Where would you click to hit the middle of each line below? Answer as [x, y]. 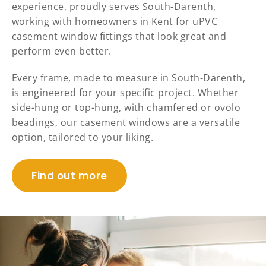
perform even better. [62, 51]
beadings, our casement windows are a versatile [126, 123]
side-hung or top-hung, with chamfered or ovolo [126, 108]
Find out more [69, 176]
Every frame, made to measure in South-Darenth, [129, 78]
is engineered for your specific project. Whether [126, 93]
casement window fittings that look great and [119, 37]
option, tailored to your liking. [83, 137]
